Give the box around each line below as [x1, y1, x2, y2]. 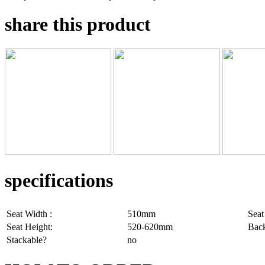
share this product [5, 14, 151, 35]
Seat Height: [7, 221, 53, 232]
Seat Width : [7, 208, 52, 219]
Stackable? [7, 234, 47, 245]
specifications [5, 170, 113, 192]
